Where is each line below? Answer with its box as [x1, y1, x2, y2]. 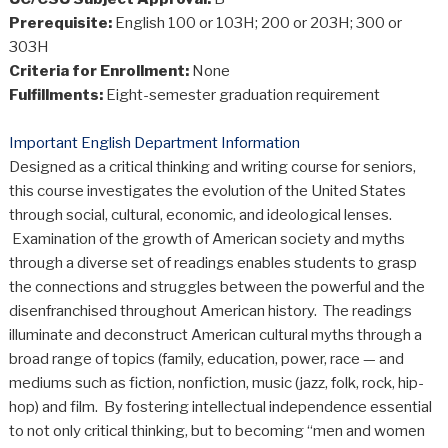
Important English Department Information [8, 134, 300, 153]
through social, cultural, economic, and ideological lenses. [8, 206, 392, 225]
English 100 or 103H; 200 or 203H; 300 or [111, 14, 402, 33]
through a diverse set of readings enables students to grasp [8, 254, 417, 273]
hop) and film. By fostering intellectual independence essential [8, 398, 432, 417]
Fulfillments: [8, 86, 103, 105]
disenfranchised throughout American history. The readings [8, 302, 412, 321]
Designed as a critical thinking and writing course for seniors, [8, 158, 416, 177]
